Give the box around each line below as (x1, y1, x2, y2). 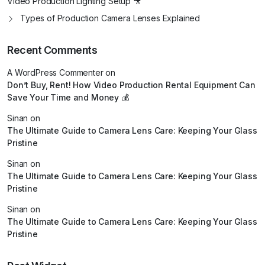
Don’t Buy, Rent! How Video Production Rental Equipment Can (7, 80, 256, 91)
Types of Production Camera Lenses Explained (20, 13, 201, 24)
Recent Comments (7, 44, 98, 57)
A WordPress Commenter (7, 67, 104, 78)
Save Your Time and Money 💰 (7, 92, 129, 103)
